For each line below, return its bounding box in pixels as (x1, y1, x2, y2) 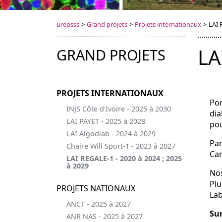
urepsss (56, 20, 79, 29)
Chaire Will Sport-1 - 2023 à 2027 (66, 141, 175, 151)
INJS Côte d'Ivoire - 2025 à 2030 (66, 104, 171, 113)
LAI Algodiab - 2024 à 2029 (66, 129, 156, 138)
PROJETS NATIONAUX (56, 183, 135, 194)
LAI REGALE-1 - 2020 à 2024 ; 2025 (66, 154, 182, 163)
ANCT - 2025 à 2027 (66, 199, 131, 209)
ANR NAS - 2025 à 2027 (66, 212, 143, 221)
